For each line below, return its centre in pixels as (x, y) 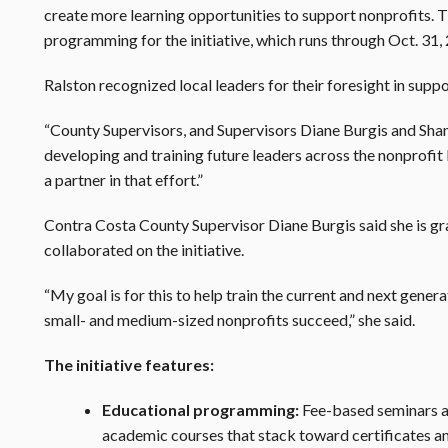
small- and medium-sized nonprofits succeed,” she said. (229, 319)
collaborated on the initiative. (144, 249)
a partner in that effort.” (123, 179)
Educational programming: (200, 409)
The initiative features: (129, 364)
